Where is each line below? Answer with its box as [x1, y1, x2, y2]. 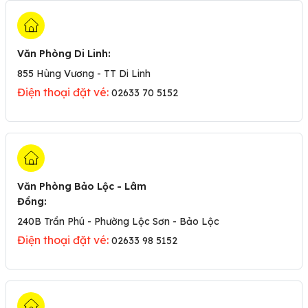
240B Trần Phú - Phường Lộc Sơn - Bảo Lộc [17, 215, 219, 228]
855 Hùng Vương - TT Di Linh [17, 67, 151, 80]
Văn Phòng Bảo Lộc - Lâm [17, 180, 146, 192]
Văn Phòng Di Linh [17, 47, 108, 60]
